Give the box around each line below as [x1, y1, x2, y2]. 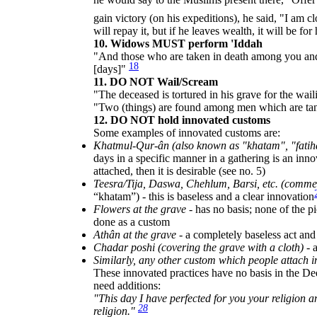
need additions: [93, 279, 161, 292]
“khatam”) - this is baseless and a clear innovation [93, 190, 314, 202]
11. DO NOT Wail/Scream [93, 75, 218, 88]
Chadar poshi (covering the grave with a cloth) [93, 241, 304, 253]
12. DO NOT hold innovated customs [93, 113, 270, 126]
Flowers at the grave [93, 202, 186, 215]
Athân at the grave [93, 228, 176, 241]
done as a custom [93, 215, 170, 228]
